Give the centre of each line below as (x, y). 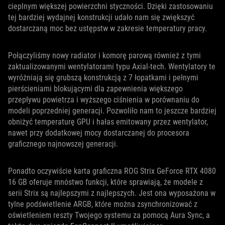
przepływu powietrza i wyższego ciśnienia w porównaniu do (104, 99)
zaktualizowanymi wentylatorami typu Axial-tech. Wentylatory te (112, 66)
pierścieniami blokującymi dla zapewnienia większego (95, 88)
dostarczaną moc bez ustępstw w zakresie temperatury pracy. (107, 28)
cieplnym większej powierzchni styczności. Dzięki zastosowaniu (110, 6)
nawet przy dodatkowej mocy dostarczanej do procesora (99, 133)
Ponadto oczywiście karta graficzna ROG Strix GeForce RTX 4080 (112, 171)
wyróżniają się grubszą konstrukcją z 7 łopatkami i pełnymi (103, 77)
